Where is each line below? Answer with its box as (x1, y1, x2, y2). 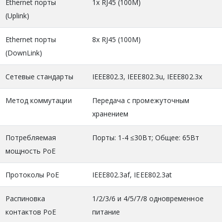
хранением (92, 109, 129, 118)
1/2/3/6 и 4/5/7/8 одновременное (92, 193, 204, 203)
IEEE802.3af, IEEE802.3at (92, 169, 172, 179)
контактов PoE (5, 207, 56, 217)
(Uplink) (5, 10, 30, 20)
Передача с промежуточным (92, 95, 190, 105)
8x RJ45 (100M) (92, 34, 141, 44)
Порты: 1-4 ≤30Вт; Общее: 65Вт (92, 132, 200, 142)
